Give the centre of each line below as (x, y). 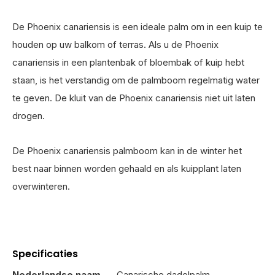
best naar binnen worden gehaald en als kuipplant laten (127, 169)
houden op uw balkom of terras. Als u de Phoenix (115, 45)
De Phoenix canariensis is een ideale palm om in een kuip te (137, 27)
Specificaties (45, 254)
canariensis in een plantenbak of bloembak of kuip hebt (128, 63)
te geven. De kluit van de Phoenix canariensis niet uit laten (134, 98)
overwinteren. (41, 187)
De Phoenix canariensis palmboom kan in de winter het (127, 151)
